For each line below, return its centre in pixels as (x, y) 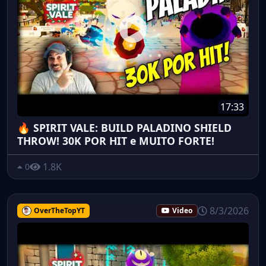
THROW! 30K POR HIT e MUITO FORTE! (116, 140)
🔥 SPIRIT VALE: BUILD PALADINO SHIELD (124, 127)
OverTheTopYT (59, 210)
